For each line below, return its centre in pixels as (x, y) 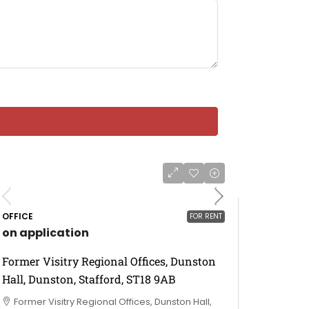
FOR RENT (206, 216)
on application (46, 232)
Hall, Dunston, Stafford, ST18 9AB (89, 279)
